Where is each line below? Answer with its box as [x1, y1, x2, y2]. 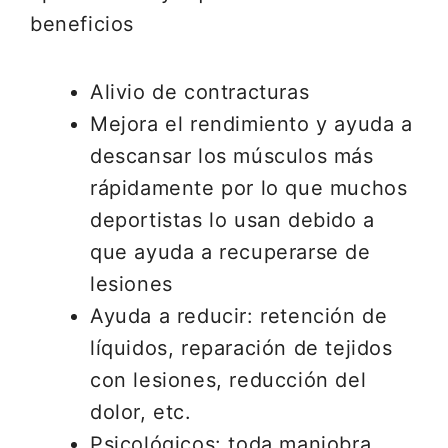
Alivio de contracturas [90, 80, 310, 104]
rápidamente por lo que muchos [90, 176, 408, 200]
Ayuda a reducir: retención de [90, 304, 388, 328]
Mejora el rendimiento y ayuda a [90, 112, 413, 136]
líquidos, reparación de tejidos [90, 336, 393, 360]
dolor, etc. [90, 400, 192, 424]
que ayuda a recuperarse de [90, 240, 371, 264]
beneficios [30, 12, 134, 36]
